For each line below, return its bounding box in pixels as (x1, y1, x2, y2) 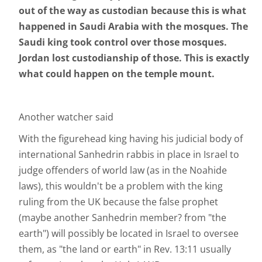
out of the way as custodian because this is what (19, 4, 246, 18)
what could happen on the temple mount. (19, 67, 215, 81)
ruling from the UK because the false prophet (19, 195, 218, 209)
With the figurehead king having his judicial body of (19, 132, 243, 146)
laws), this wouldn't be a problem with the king (19, 180, 223, 193)
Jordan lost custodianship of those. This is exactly (19, 51, 249, 65)
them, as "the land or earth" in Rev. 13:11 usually (19, 243, 231, 256)
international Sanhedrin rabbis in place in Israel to (19, 148, 239, 161)
